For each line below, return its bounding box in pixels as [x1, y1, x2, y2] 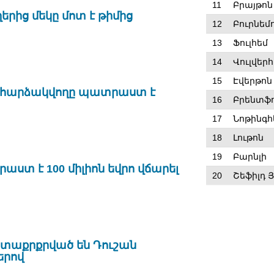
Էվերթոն [232, 76, 272, 86]
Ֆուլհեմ [232, 38, 268, 48]
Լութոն [232, 133, 264, 143]
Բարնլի [232, 152, 267, 161]
